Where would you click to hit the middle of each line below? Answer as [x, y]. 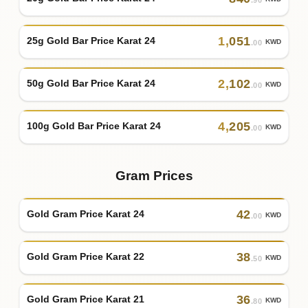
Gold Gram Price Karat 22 [86, 257]
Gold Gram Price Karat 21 [86, 299]
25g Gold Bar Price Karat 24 [91, 41]
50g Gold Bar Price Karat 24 [91, 84]
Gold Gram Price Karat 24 [86, 214]
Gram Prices [154, 175]
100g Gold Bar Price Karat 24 [94, 126]
